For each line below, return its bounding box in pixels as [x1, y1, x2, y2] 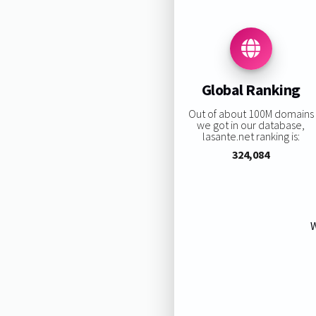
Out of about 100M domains [188, 106, 314, 121]
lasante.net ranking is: [202, 128, 300, 143]
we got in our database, [197, 117, 305, 132]
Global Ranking [201, 80, 300, 100]
